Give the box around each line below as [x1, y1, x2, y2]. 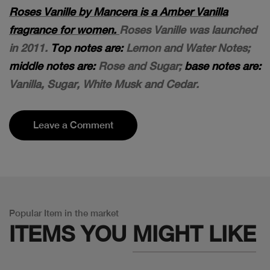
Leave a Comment [33, 119, 113, 131]
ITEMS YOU [9, 221, 133, 246]
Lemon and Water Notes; [126, 41, 250, 54]
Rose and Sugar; [98, 59, 184, 72]
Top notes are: [51, 41, 126, 54]
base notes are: [184, 59, 261, 72]
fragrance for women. [9, 23, 119, 36]
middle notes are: [9, 59, 98, 72]
